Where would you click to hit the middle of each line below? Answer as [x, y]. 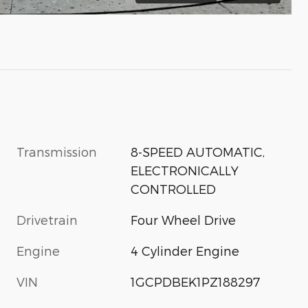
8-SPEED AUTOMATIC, [198, 151]
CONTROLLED [174, 188]
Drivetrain [47, 219]
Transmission [57, 151]
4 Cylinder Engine [185, 250]
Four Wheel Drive [184, 219]
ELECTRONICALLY [185, 170]
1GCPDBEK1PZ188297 [196, 281]
